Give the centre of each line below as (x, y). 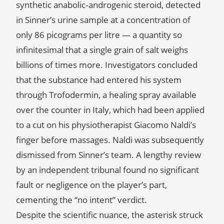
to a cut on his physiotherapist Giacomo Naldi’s (106, 125)
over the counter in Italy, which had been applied (110, 110)
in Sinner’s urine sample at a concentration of (103, 20)
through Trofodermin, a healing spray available (106, 95)
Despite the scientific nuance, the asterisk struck (109, 215)
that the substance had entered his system (99, 80)
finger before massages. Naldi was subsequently (110, 140)
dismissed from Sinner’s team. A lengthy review (108, 155)
